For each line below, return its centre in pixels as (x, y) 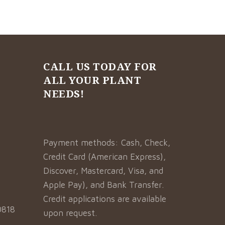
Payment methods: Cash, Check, (107, 143)
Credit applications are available (105, 199)
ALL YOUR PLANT (92, 80)
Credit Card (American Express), (105, 157)
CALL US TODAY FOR (100, 67)
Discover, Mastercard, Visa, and (103, 171)
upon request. (70, 213)
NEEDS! (64, 94)
